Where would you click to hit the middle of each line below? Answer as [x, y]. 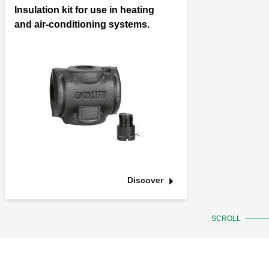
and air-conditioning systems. [82, 25]
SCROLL [226, 219]
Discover [145, 180]
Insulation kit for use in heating [84, 10]
